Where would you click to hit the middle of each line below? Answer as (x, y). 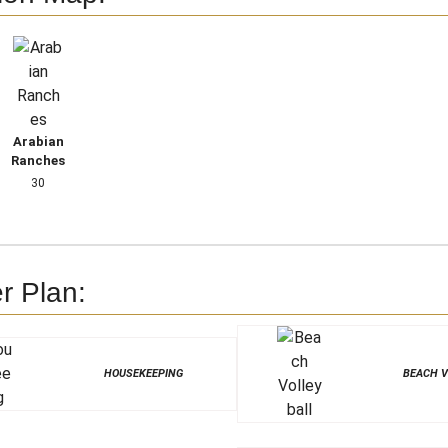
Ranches (38, 161)
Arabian (38, 142)
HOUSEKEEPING (144, 374)
